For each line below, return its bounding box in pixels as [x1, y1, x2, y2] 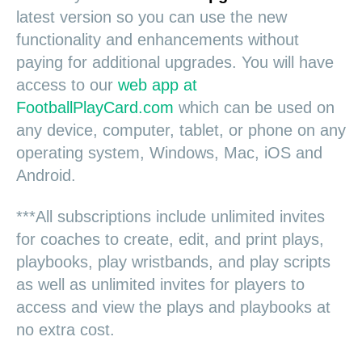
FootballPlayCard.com [16, 99, 174, 117]
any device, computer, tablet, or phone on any [16, 121, 346, 140]
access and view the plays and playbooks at [16, 297, 330, 316]
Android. [16, 166, 76, 185]
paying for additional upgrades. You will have [16, 53, 334, 72]
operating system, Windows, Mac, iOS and [16, 144, 322, 162]
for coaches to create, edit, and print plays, [16, 229, 324, 248]
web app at [118, 76, 197, 95]
